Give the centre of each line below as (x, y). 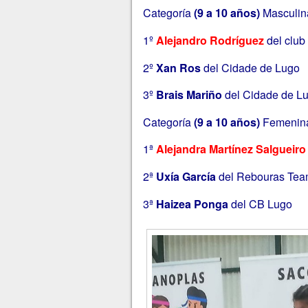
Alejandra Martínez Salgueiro (231, 149)
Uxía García (186, 176)
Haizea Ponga (192, 203)
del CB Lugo (260, 203)
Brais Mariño (189, 95)
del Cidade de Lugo (250, 67)
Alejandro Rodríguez (210, 40)
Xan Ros (178, 67)
